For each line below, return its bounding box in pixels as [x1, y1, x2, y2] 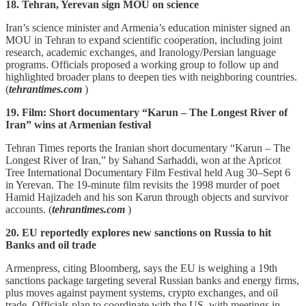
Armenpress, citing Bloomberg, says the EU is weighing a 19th [5, 262, 277, 274]
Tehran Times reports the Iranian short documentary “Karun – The [5, 141, 290, 154]
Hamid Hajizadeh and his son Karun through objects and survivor [5, 191, 288, 203]
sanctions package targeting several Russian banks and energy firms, [5, 274, 299, 286]
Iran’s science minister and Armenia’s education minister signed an [5, 21, 290, 33]
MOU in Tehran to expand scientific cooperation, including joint [5, 33, 282, 46]
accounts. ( [5, 203, 52, 215]
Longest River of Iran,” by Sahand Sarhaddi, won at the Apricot [5, 154, 281, 166]
